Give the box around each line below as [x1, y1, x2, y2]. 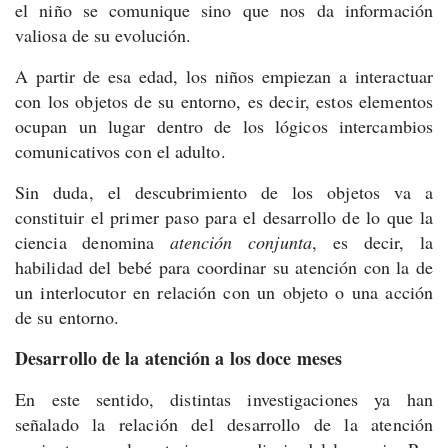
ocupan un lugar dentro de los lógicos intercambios [15, 114, 433, 139]
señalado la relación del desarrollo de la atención [15, 412, 433, 437]
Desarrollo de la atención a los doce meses [15, 345, 343, 372]
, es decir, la [311, 230, 433, 255]
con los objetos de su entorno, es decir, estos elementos [15, 89, 433, 114]
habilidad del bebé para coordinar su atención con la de [15, 255, 433, 280]
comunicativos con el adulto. [15, 139, 226, 164]
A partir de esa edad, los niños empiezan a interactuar [15, 64, 433, 89]
